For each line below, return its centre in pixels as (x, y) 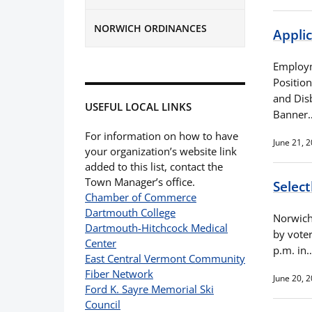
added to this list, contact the (154, 166)
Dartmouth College (130, 212)
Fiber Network (119, 273)
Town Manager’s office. (140, 181)
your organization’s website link (161, 151)
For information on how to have (162, 135)
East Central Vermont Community (165, 258)
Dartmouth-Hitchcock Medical (156, 227)
